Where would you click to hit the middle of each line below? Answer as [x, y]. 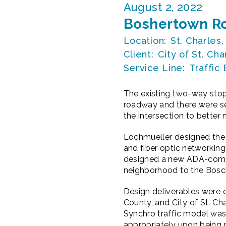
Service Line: [154, 68]
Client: [138, 54]
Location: [145, 41]
